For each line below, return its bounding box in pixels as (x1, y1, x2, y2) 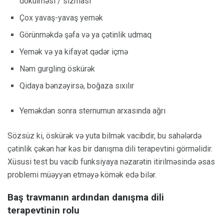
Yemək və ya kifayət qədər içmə (19, 47, 128, 57)
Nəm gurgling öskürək (19, 64, 95, 74)
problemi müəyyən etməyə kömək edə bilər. (7, 170, 156, 180)
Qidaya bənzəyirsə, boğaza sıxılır (19, 81, 134, 91)
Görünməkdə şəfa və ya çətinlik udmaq (19, 30, 151, 40)
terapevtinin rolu (7, 205, 79, 216)
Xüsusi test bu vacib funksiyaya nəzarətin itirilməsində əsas (7, 157, 215, 167)
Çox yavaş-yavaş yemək (19, 13, 103, 23)
